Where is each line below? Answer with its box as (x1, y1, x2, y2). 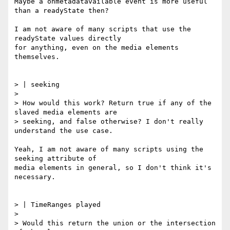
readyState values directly (14, 34, 121, 43)
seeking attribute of (14, 155, 97, 163)
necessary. (14, 173, 55, 181)
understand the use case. (14, 127, 113, 135)
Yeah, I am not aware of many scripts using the (14, 145, 203, 154)
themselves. (14, 53, 60, 61)
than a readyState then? (14, 7, 109, 15)
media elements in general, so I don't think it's (14, 164, 212, 172)
